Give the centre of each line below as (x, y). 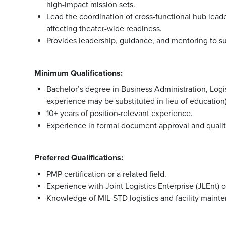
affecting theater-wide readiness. (104, 29)
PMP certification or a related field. (106, 174)
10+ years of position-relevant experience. (120, 113)
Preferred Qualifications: (79, 158)
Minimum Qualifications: (78, 73)
